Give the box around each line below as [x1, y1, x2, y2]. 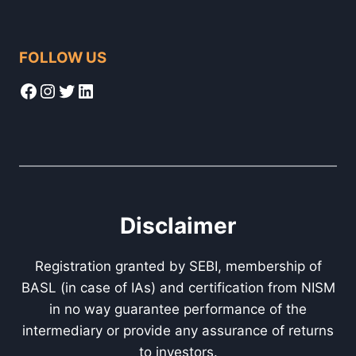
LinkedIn [75, 78, 151, 102]
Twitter [56, 78, 121, 102]
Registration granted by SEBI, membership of [34, 258, 322, 275]
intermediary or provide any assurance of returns [22, 323, 334, 339]
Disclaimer [120, 212, 236, 240]
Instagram [37, 78, 129, 102]
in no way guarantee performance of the [49, 301, 307, 318]
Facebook [18, 78, 106, 102]
